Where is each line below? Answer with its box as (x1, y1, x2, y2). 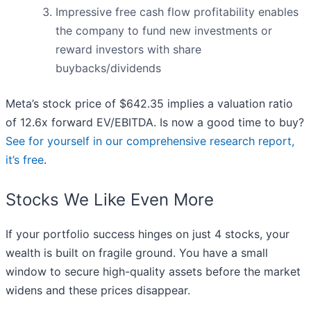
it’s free (6, 153, 44, 167)
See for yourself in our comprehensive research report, (6, 134, 294, 149)
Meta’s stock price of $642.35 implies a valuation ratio (6, 96, 293, 111)
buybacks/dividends (56, 61, 161, 76)
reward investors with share (56, 42, 201, 57)
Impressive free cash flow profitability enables (56, 5, 299, 19)
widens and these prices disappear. (6, 283, 190, 298)
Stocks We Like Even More (6, 190, 214, 210)
